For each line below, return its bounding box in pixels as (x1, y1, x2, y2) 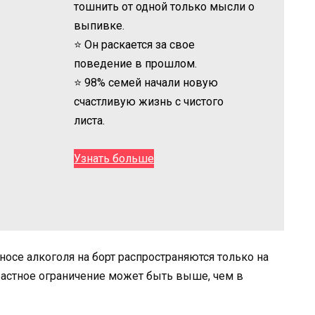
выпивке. (74, 18, 125, 32)
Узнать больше (74, 151, 155, 165)
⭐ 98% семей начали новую (74, 75, 219, 89)
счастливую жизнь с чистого (74, 94, 224, 108)
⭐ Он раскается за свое (74, 37, 195, 51)
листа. (74, 113, 105, 127)
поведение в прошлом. (74, 56, 198, 70)
